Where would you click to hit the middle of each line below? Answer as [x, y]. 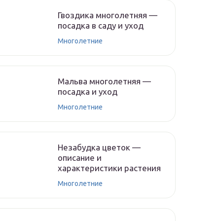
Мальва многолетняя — [104, 81]
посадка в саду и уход [101, 25]
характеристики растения [109, 168]
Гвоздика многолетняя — [108, 15]
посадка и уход [88, 92]
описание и [80, 158]
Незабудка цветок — [99, 147]
